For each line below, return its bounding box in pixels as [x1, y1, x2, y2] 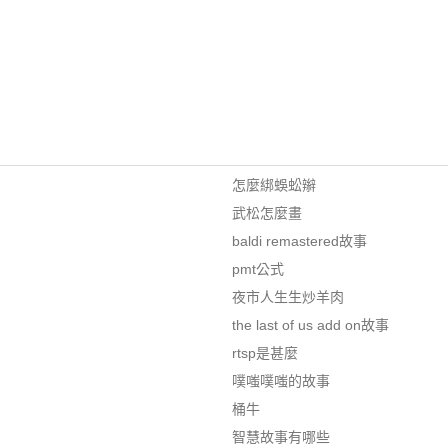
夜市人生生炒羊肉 [231, 289, 344, 305]
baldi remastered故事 [231, 233, 367, 249]
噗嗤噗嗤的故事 [231, 373, 330, 389]
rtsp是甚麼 [231, 345, 298, 361]
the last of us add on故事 [231, 317, 389, 333]
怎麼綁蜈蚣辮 [231, 177, 316, 193]
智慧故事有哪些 [231, 429, 330, 445]
